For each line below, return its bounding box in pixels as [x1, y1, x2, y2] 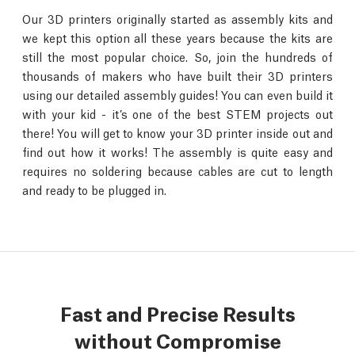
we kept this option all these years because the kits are [22, 29, 333, 45]
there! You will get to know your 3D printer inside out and [22, 124, 333, 140]
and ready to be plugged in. [22, 181, 166, 197]
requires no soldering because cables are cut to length [22, 162, 333, 178]
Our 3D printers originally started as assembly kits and [22, 10, 333, 26]
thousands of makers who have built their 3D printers [22, 67, 333, 83]
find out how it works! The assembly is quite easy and [22, 143, 333, 159]
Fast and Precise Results [59, 299, 296, 326]
